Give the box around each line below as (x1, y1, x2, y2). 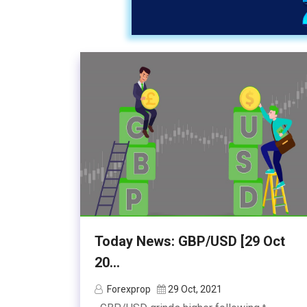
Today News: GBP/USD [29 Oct (95, 233, 285, 249)
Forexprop (107, 284, 151, 295)
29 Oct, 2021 (168, 284, 222, 295)
